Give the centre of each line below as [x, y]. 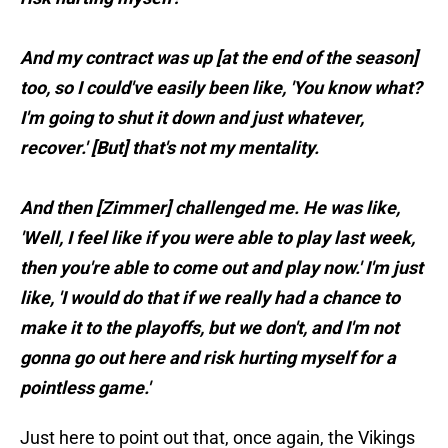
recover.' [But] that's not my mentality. [169, 148]
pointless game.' [85, 388]
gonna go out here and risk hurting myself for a [208, 358]
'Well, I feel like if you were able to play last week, [217, 238]
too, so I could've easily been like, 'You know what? [221, 88]
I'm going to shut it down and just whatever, [192, 118]
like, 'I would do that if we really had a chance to [210, 298]
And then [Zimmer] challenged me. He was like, [210, 208]
